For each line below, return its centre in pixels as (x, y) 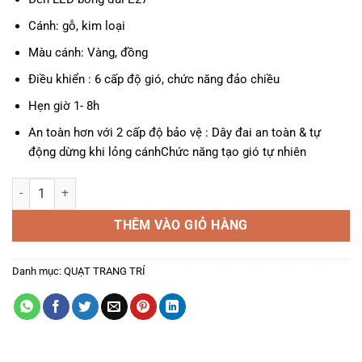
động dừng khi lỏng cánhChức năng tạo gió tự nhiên (167, 152)
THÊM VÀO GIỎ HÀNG (181, 225)
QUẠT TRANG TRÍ (105, 271)
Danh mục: (38, 271)
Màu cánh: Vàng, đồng (88, 53)
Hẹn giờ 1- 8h (63, 106)
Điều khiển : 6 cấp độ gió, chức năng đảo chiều (154, 80)
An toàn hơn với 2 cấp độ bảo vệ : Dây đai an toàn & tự (174, 133)
